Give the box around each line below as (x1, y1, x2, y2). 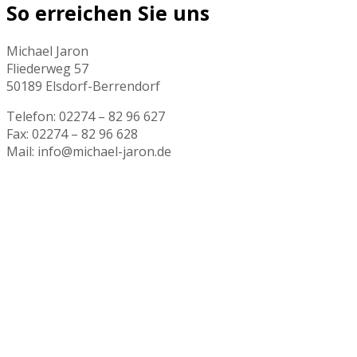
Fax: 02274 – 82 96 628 (6, 125, 138, 143)
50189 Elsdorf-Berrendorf (6, 77, 160, 96)
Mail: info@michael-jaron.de (6, 143, 171, 161)
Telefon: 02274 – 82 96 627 (6, 108, 165, 126)
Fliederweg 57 (6, 60, 88, 78)
